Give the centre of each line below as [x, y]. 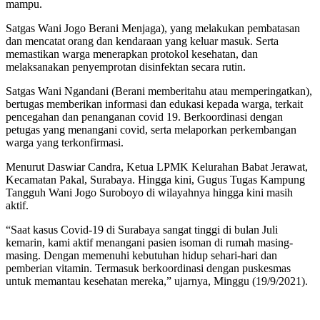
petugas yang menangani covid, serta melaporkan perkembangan [151, 129]
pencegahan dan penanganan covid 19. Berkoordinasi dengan [144, 116]
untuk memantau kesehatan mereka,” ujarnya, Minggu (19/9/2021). [157, 281]
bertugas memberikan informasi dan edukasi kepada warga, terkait [154, 104]
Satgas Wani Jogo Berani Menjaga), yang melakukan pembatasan [153, 28]
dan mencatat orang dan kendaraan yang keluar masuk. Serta [142, 41]
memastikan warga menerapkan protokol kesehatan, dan [132, 54]
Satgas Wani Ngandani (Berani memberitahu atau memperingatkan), [159, 91]
